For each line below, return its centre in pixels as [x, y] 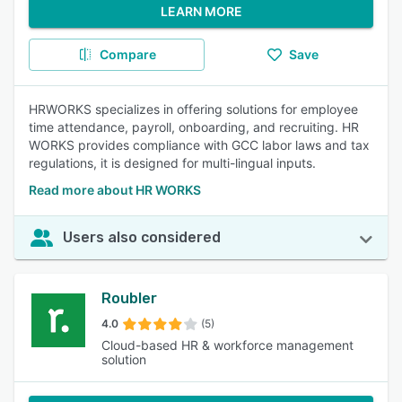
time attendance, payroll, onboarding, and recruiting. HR [194, 127]
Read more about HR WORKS [115, 190]
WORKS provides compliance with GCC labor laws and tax [199, 145]
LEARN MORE [201, 11]
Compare [127, 54]
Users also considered [142, 237]
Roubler [130, 298]
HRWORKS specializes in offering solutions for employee [193, 109]
